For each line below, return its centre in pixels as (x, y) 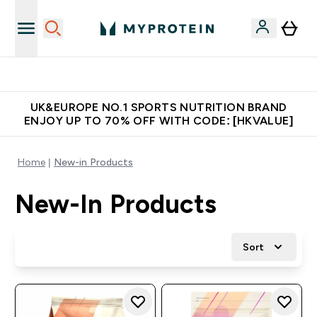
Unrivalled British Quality (167, 74)
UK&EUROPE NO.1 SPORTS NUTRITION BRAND (158, 107)
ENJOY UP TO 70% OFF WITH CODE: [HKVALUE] (158, 121)
